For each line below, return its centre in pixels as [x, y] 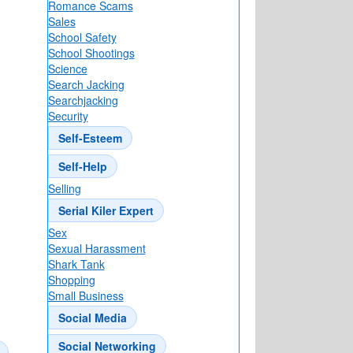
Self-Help [82, 167]
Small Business [85, 296]
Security [68, 116]
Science [67, 69]
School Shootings [91, 53]
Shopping [71, 280]
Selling [64, 189]
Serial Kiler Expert [106, 211]
